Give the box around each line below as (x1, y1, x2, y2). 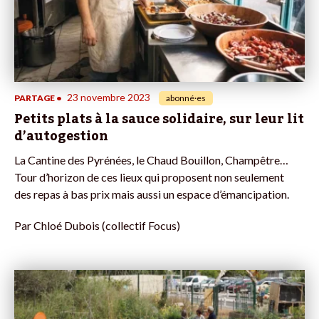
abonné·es (166, 92, 206, 103)
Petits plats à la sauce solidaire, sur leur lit (14, 105, 304, 132)
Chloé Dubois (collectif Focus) (33, 218, 180, 232)
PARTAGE (14, 92, 55, 103)
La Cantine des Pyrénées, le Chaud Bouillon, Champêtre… (14, 152, 288, 167)
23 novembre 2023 (67, 90, 150, 103)
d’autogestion (14, 122, 108, 149)
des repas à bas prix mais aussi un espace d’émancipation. (14, 187, 289, 201)
